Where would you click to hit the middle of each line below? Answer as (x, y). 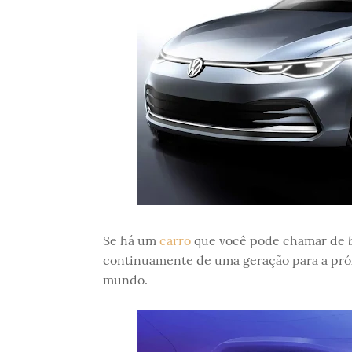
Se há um (131, 240)
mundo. (125, 280)
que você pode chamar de (269, 240)
